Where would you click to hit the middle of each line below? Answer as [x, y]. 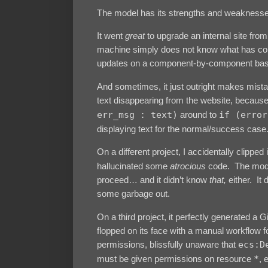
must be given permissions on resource [175, 258]
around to [198, 114]
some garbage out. [133, 194]
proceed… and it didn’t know [153, 180]
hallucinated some [133, 166]
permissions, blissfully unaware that [167, 244]
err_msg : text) [137, 115]
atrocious [188, 166]
